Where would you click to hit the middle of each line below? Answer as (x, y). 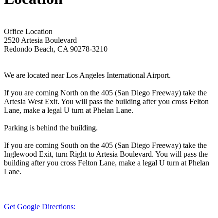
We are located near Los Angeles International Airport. (87, 75)
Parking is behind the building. (51, 127)
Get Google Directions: (40, 206)
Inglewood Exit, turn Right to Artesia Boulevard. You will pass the (106, 154)
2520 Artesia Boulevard (40, 40)
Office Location (28, 31)
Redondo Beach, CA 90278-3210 (56, 49)
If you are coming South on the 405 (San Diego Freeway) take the (105, 145)
